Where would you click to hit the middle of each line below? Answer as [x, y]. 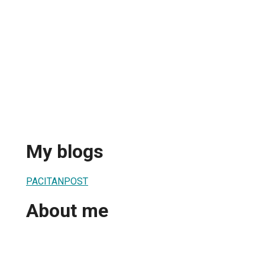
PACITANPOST [57, 181]
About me [67, 211]
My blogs [65, 152]
